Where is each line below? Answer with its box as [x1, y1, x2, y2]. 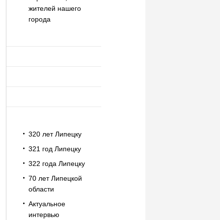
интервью [28, 211, 59, 219]
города [28, 15, 51, 23]
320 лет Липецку [28, 130, 82, 138]
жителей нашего [28, 4, 81, 12]
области [28, 185, 54, 193]
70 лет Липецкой [28, 174, 82, 182]
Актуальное [28, 200, 65, 208]
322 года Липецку [28, 160, 85, 167]
